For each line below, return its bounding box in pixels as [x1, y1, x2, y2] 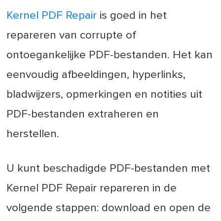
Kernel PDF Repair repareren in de [6, 182, 177, 194]
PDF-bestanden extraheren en [6, 108, 159, 120]
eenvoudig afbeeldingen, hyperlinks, [6, 69, 186, 80]
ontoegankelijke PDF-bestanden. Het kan [6, 49, 213, 61]
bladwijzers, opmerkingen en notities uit [6, 88, 203, 100]
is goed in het [97, 9, 167, 21]
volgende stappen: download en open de [6, 202, 211, 214]
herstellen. [6, 128, 60, 140]
